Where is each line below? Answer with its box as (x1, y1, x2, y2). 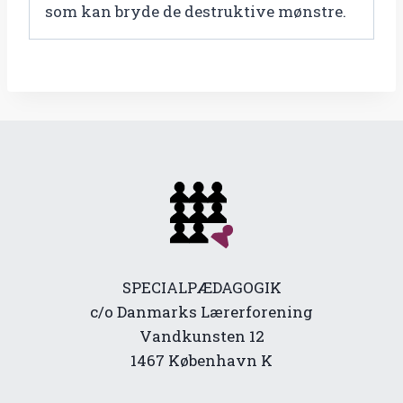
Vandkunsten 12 (139, 326, 264, 347)
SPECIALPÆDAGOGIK (121, 277, 282, 299)
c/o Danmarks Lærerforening (90, 301, 313, 323)
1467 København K (130, 350, 273, 372)
